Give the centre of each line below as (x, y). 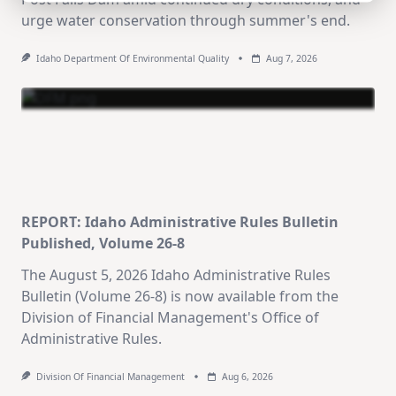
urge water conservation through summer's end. (186, 21)
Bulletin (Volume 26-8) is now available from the (180, 297)
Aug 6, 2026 (247, 377)
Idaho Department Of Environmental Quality (132, 59)
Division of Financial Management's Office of (170, 318)
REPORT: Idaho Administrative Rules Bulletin (180, 222)
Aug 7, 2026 (291, 59)
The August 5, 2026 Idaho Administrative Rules (176, 275)
